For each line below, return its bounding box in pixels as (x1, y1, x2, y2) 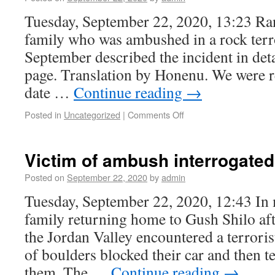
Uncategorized (64, 108, 120, 121)
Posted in (25, 108, 61, 121)
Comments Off (128, 108, 184, 121)
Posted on (25, 171, 64, 184)
